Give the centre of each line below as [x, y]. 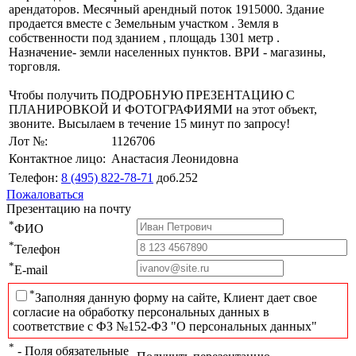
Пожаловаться [45, 194]
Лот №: [28, 141]
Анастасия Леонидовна [175, 158]
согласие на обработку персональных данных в [141, 312]
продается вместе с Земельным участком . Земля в [144, 23]
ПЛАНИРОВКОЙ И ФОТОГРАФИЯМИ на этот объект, [163, 109]
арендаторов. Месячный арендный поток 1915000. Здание [166, 9]
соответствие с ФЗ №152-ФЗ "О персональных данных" [165, 327]
